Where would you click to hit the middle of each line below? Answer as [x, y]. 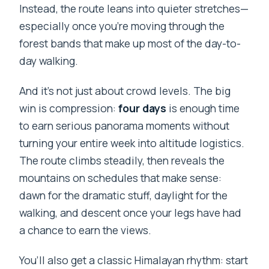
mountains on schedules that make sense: [121, 178]
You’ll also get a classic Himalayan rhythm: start [134, 260]
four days [143, 108]
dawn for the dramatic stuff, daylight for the [124, 195]
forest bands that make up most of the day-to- [130, 44]
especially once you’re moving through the [122, 26]
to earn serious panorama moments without [125, 126]
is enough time [203, 108]
